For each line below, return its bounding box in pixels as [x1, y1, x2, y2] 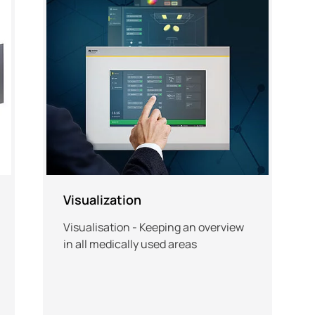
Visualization [63, 191, 141, 208]
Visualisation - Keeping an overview [63, 219, 244, 235]
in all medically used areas [63, 236, 197, 252]
